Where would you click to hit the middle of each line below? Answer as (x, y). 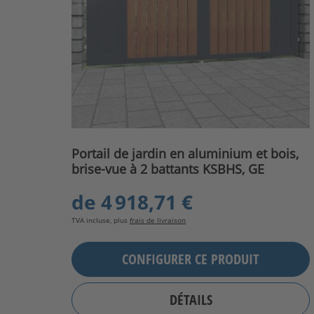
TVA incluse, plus (101, 220)
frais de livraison (158, 220)
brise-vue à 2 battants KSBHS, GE (168, 169)
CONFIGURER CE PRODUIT (191, 259)
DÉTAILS (191, 300)
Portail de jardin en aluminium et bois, (185, 153)
